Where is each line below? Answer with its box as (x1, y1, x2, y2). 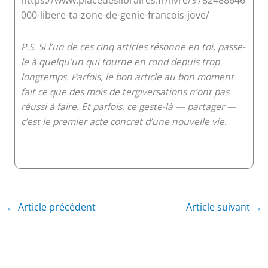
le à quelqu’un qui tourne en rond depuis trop (20, 54, 220, 68)
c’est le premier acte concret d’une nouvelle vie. (20, 114, 227, 128)
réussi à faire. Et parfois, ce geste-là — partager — (20, 99, 236, 113)
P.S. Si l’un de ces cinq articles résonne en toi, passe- (20, 39, 245, 53)
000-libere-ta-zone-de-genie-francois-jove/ (20, 8, 209, 22)
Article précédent (16, 200, 96, 214)
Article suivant (185, 200, 252, 214)
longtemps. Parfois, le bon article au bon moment (20, 69, 234, 83)
